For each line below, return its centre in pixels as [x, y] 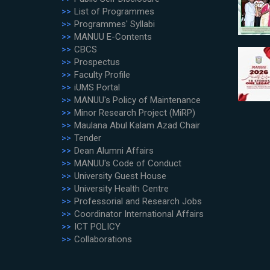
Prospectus [97, 62]
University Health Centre [121, 189]
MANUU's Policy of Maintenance [137, 100]
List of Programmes [114, 11]
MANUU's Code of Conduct [128, 163]
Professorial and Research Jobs [138, 201]
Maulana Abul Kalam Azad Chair [137, 125]
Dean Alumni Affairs [114, 151]
